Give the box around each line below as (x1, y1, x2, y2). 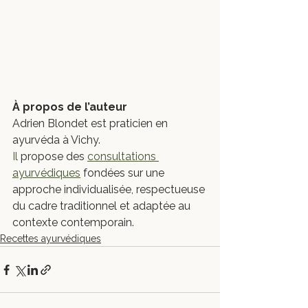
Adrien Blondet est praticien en (12, 117, 170, 130)
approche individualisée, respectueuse (12, 183, 208, 196)
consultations (87, 150, 159, 163)
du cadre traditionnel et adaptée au (12, 199, 193, 212)
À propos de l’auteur (12, 100, 127, 113)
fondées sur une (80, 166, 167, 179)
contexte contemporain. (12, 216, 134, 229)
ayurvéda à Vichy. (12, 133, 100, 146)
